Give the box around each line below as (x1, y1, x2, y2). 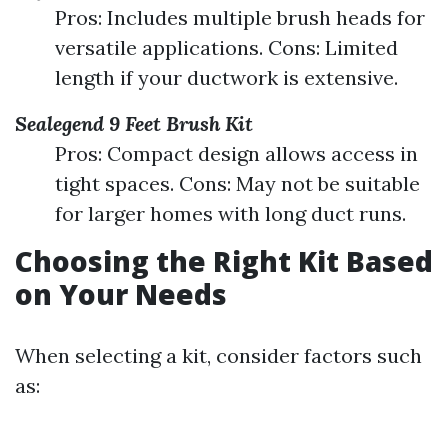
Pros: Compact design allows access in (55, 141, 418, 167)
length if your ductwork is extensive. (55, 65, 398, 91)
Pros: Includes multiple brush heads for (55, 5, 425, 31)
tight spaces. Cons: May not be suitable (55, 171, 420, 197)
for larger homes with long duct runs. (55, 201, 406, 227)
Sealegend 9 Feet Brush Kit (15, 111, 253, 137)
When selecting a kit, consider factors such (15, 343, 422, 369)
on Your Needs (15, 275, 227, 314)
